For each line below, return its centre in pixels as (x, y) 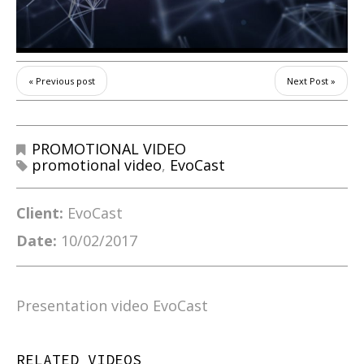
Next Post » (311, 81)
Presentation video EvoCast (112, 305)
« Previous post (62, 81)
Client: (40, 213)
